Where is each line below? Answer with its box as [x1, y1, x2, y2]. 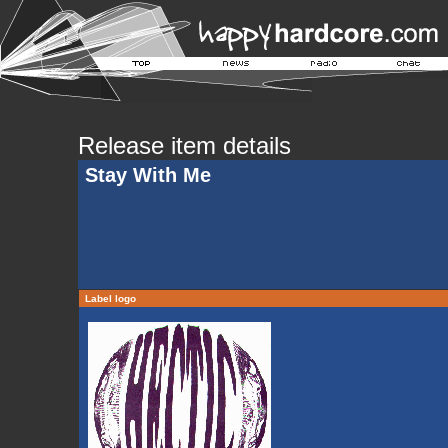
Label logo [81, 293, 139, 304]
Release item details [77, 132, 291, 159]
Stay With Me [84, 164, 211, 186]
